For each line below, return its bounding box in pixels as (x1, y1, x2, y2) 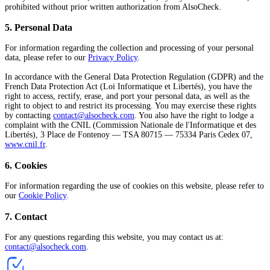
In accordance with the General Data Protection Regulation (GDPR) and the (5, 72, 263, 82)
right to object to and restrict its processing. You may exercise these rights (5, 101, 256, 111)
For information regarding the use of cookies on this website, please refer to (5, 181, 264, 191)
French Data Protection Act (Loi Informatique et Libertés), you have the (5, 82, 252, 92)
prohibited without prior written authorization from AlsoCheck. (5, 2, 221, 11)
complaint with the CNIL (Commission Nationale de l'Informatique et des (5, 121, 256, 130)
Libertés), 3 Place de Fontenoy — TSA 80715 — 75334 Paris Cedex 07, (5, 130, 253, 140)
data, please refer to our (5, 53, 88, 63)
